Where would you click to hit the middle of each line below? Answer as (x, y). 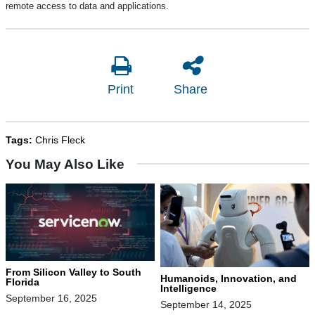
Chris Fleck (60, 140)
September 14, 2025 (206, 304)
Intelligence (188, 288)
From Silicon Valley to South (73, 272)
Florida (22, 282)
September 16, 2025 (51, 298)
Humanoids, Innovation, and (229, 278)
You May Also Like (65, 164)
